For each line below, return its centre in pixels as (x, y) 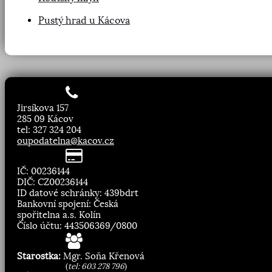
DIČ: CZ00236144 (53, 182)
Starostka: (39, 257)
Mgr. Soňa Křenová (103, 257)
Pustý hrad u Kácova (84, 21)
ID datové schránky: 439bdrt (78, 193)
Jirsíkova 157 (43, 108)
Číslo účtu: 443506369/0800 (77, 226)
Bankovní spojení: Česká (68, 204)
